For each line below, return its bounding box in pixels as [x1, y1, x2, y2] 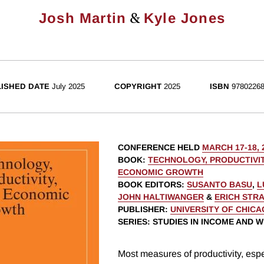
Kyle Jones [143, 10, 225, 27]
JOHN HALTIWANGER [118, 192, 204, 202]
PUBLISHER [118, 204, 165, 214]
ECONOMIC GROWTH [118, 167, 203, 177]
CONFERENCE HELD [118, 143, 202, 153]
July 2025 [51, 82, 85, 91]
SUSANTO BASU [187, 180, 252, 190]
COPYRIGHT [114, 82, 161, 91]
